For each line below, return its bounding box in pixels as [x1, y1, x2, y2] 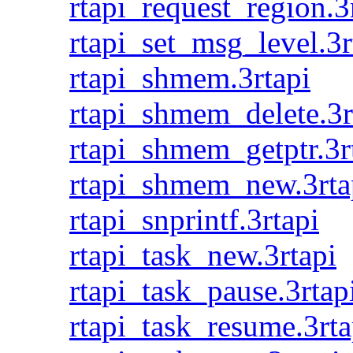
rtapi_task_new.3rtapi [69, 238, 336, 272]
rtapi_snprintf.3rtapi [69, 203, 319, 236]
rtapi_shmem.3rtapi [69, 61, 310, 95]
